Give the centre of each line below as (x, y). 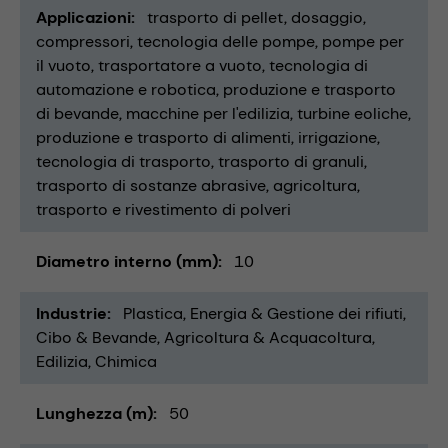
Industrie (71, 314)
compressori (83, 42)
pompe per (363, 42)
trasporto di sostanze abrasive (151, 186)
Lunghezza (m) (94, 414)
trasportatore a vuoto (180, 66)
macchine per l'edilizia (208, 114)
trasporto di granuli (291, 162)
